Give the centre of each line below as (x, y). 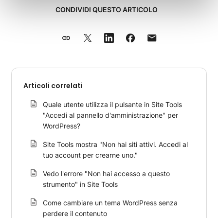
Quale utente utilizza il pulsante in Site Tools (112, 104)
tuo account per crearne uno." (90, 155)
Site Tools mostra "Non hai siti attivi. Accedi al (115, 144)
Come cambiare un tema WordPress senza (110, 203)
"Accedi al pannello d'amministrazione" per (110, 115)
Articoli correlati (53, 86)
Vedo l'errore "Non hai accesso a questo (106, 173)
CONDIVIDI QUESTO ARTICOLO (107, 9)
